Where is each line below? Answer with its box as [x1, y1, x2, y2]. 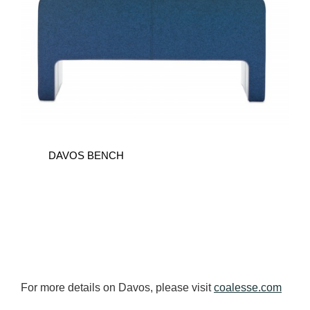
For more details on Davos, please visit [21, 282, 214, 294]
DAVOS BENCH [48, 149, 124, 162]
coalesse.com [214, 282, 282, 294]
